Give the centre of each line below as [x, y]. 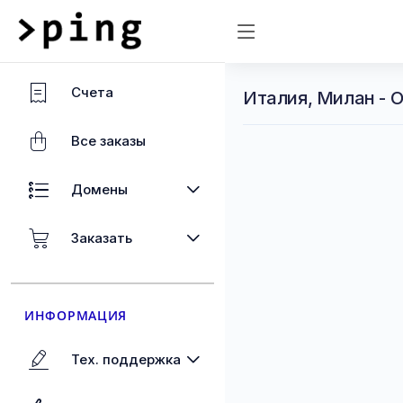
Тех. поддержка [126, 359]
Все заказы [108, 141]
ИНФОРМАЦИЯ [76, 315]
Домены [99, 189]
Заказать [102, 238]
